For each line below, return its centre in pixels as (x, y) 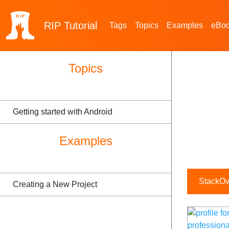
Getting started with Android (63, 112)
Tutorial (81, 26)
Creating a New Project (55, 184)
